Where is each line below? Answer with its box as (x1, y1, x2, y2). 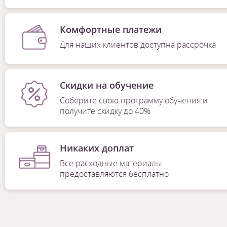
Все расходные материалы (59, 157, 162, 169)
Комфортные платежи (60, 23, 162, 35)
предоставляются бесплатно (59, 168, 169, 179)
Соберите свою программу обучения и (59, 94, 208, 106)
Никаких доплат (59, 141, 134, 154)
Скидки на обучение (59, 79, 154, 91)
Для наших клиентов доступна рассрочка (60, 39, 216, 50)
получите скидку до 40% (59, 105, 150, 117)
